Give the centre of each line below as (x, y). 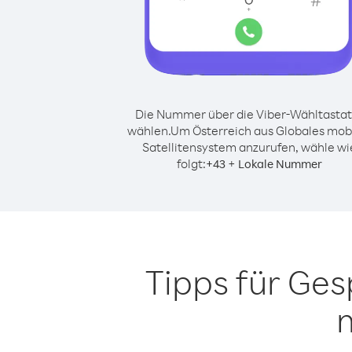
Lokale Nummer (280, 164)
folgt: (191, 163)
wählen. (149, 130)
